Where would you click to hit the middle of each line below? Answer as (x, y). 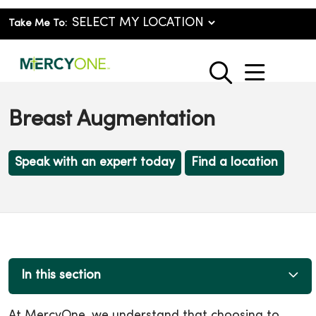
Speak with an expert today (95, 162)
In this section (61, 276)
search (254, 80)
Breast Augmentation (112, 120)
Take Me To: (38, 24)
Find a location (235, 162)
